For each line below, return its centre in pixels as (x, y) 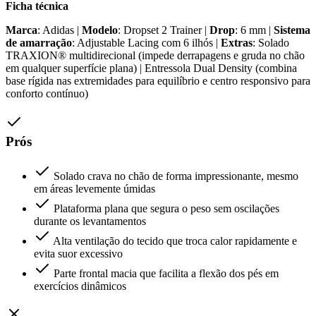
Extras (237, 43)
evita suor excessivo (78, 253)
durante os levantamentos (90, 221)
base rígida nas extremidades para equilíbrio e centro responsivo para (158, 81)
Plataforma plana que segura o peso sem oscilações (166, 208)
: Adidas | (60, 30)
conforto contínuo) (47, 94)
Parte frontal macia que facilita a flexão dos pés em (166, 273)
